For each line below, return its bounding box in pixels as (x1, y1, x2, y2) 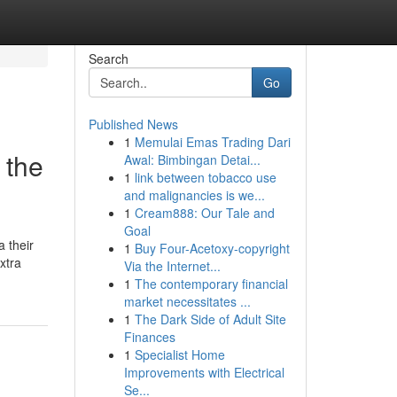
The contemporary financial (134, 275, 288, 292)
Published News (88, 115, 178, 133)
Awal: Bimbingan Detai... (123, 151, 261, 168)
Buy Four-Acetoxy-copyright (134, 239, 290, 257)
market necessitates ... (123, 292, 251, 310)
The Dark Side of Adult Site (134, 310, 286, 328)
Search (88, 50, 128, 67)
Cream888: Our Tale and (134, 204, 275, 222)
